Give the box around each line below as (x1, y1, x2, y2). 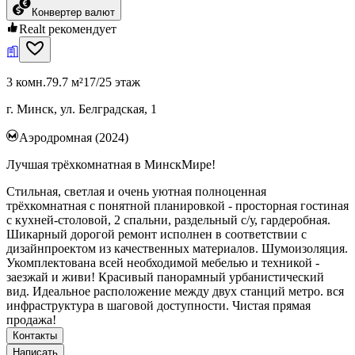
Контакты (13, 329, 57, 342)
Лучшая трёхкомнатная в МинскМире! (6, 157, 216, 171)
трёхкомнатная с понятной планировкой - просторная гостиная (6, 198, 349, 212)
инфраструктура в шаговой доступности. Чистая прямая (6, 298, 311, 312)
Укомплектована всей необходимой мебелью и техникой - (6, 255, 319, 269)
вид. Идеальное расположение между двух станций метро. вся (6, 284, 344, 298)
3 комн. (6, 74, 46, 89)
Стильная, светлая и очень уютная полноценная (6, 184, 266, 198)
